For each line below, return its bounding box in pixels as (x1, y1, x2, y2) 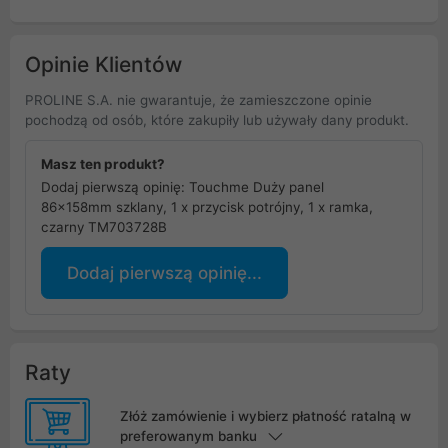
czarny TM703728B (41, 219, 167, 236)
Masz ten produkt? (41, 156, 165, 173)
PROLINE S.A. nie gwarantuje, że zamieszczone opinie (25, 92, 372, 109)
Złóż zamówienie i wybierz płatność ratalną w (119, 407, 411, 424)
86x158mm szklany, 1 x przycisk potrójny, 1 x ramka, (41, 199, 373, 216)
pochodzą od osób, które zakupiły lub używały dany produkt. (25, 112, 409, 129)
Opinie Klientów (25, 52, 182, 78)
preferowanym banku (119, 427, 257, 444)
